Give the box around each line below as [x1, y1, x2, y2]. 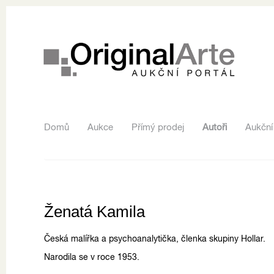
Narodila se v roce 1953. [44, 251, 139, 262]
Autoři [202, 121, 227, 132]
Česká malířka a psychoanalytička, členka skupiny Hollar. [44, 233, 265, 243]
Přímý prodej [131, 121, 184, 132]
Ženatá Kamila [44, 202, 145, 221]
